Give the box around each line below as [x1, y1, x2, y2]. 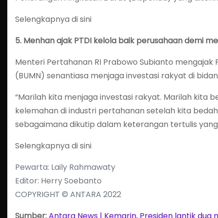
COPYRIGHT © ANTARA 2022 [15, 189, 121, 200]
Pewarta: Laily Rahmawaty [15, 162, 115, 173]
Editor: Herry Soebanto [15, 175, 102, 186]
